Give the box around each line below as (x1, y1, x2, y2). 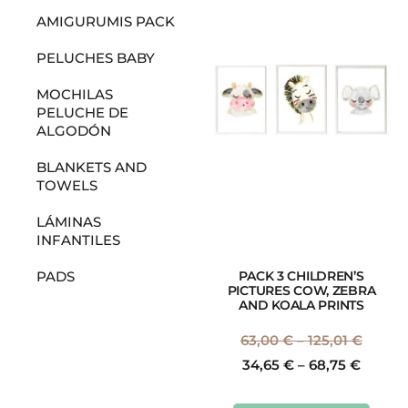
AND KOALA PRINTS (239, 296, 364, 313)
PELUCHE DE (36, 104, 128, 122)
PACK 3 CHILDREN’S (239, 267, 364, 284)
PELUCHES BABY (36, 49, 155, 67)
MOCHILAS (36, 86, 113, 104)
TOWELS (36, 177, 97, 195)
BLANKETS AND (36, 158, 147, 177)
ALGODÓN (36, 122, 111, 140)
